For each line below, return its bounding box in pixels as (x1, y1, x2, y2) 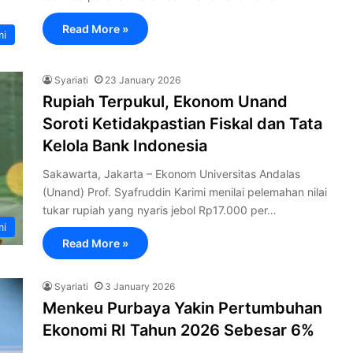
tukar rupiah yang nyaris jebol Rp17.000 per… (43, 203, 277, 217)
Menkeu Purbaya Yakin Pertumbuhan (43, 299, 322, 318)
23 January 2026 (105, 74, 180, 86)
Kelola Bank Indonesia (43, 136, 207, 155)
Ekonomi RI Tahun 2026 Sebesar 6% (43, 321, 314, 340)
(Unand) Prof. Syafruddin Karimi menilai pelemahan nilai (43, 185, 327, 199)
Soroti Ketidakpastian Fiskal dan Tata (43, 114, 322, 133)
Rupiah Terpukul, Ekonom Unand (43, 92, 288, 111)
